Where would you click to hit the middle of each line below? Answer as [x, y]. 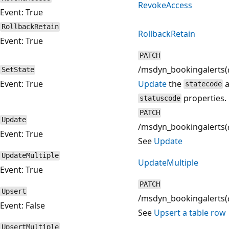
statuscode [160, 98]
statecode [203, 84]
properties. [204, 98]
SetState [18, 70]
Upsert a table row [190, 212]
